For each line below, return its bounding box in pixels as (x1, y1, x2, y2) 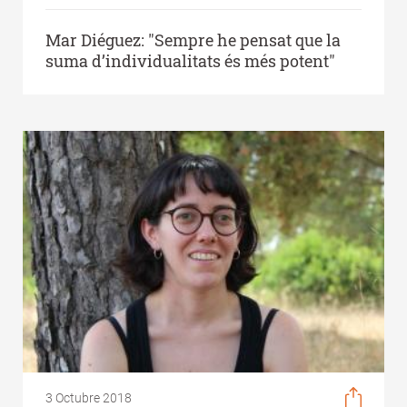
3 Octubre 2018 (45, 390, 132, 405)
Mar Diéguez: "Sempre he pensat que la (45, 28, 341, 51)
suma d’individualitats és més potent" (45, 49, 335, 72)
